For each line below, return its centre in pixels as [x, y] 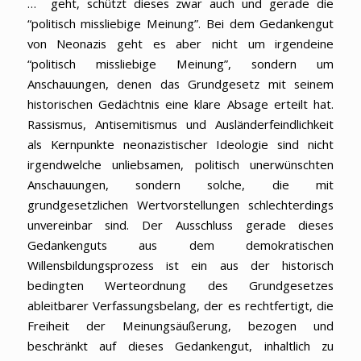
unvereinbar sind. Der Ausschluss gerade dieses [180, 224]
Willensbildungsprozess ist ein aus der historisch [180, 265]
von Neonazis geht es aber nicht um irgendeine [180, 43]
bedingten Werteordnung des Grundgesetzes [180, 285]
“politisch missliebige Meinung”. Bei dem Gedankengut [180, 23]
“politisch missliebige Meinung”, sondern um [180, 63]
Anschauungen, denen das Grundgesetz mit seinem [180, 83]
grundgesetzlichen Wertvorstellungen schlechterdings [180, 204]
